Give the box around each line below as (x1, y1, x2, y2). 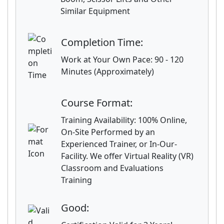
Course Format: (61, 96, 132, 109)
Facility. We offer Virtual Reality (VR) (61, 150, 193, 161)
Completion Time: (61, 35, 143, 49)
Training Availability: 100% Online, (61, 114, 187, 125)
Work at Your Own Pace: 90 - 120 (61, 54, 183, 65)
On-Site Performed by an (61, 126, 155, 137)
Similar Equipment (60, 5, 130, 16)
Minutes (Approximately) (61, 66, 154, 77)
